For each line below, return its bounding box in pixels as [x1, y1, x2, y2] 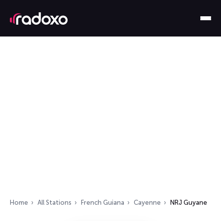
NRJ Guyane [170, 199, 207, 206]
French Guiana [81, 199, 124, 206]
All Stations [37, 199, 72, 206]
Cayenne [134, 199, 161, 206]
